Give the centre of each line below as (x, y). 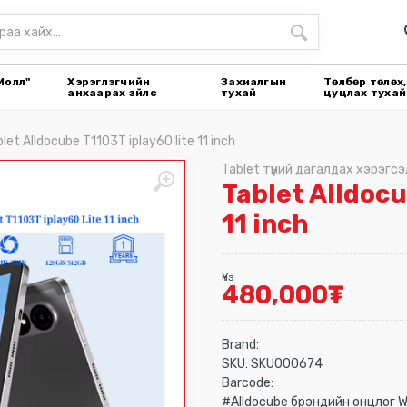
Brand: (240, 345)
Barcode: (248, 383)
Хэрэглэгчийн (109, 82)
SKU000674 (287, 364)
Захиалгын (254, 82)
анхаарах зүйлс (112, 93)
